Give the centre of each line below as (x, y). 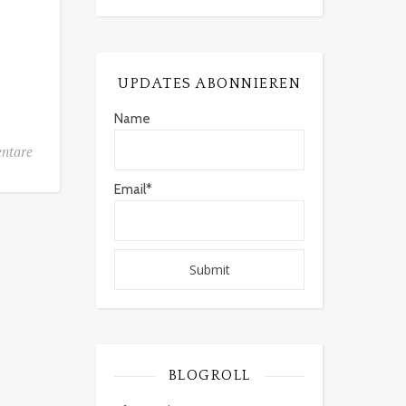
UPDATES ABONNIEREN (209, 83)
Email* (133, 189)
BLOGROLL (209, 375)
